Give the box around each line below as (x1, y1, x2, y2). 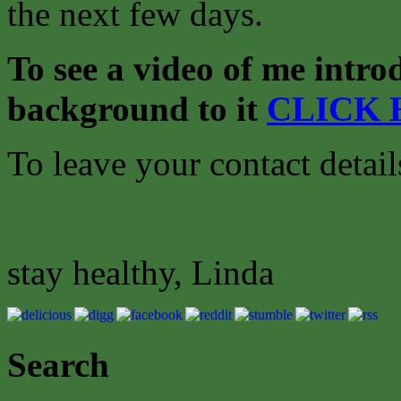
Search (7, 346, 109, 385)
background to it (7, 89, 267, 128)
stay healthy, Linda (7, 252, 346, 292)
